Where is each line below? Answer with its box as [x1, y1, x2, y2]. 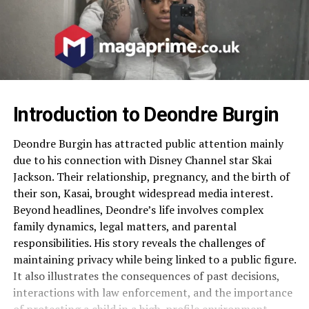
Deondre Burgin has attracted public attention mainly [12, 135, 283, 151]
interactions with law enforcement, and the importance [12, 284, 292, 300]
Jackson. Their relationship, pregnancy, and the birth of [12, 168, 290, 184]
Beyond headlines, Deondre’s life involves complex [12, 201, 263, 217]
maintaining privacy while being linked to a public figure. [12, 251, 296, 267]
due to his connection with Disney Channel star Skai [12, 152, 272, 168]
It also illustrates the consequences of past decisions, [12, 268, 279, 283]
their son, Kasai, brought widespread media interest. [12, 185, 272, 201]
